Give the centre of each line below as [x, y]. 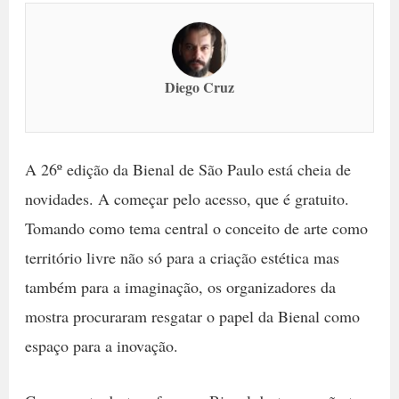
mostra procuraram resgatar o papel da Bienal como [192, 316]
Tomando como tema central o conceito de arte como [196, 228]
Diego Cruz [199, 87]
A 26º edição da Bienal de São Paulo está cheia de [187, 169]
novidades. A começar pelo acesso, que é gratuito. [187, 199]
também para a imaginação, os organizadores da [180, 287]
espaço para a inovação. [101, 346]
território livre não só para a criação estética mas [182, 257]
